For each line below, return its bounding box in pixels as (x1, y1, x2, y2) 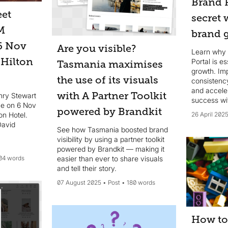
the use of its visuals (56, 74, 158, 87)
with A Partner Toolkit (56, 90, 166, 102)
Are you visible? (56, 43, 136, 55)
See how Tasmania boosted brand (56, 125, 168, 134)
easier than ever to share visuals (56, 154, 163, 163)
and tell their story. (56, 164, 117, 173)
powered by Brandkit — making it (56, 145, 164, 154)
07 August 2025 (56, 179, 101, 187)
